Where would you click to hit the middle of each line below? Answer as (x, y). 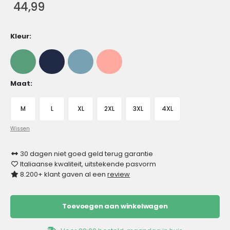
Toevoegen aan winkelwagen (115, 206)
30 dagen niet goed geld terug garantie (86, 154)
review (119, 175)
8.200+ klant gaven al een (63, 175)
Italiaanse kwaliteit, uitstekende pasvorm (88, 164)
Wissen (20, 129)
